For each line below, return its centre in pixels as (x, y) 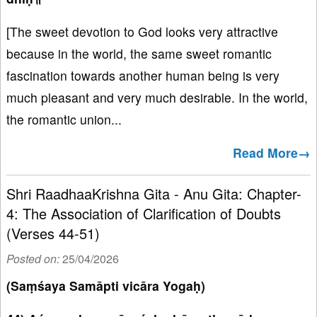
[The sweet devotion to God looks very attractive (142, 32)
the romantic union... (64, 120)
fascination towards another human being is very (143, 76)
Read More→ (272, 153)
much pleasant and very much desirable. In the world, (157, 98)
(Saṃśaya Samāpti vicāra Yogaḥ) (106, 286)
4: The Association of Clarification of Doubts (144, 214)
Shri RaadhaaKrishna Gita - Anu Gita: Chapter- (154, 194)
